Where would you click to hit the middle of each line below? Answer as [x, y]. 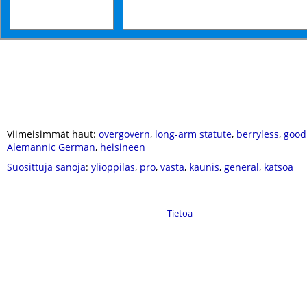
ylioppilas [113, 167]
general [242, 167]
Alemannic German [51, 147]
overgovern [124, 134]
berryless [258, 134]
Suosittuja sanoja [46, 167]
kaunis [204, 167]
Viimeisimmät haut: [53, 134]
